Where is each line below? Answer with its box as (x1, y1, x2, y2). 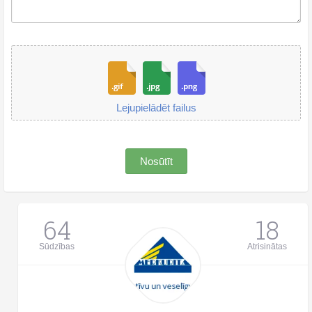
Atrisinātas (247, 241, 287, 251)
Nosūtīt (139, 155, 173, 167)
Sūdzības (39, 241, 75, 251)
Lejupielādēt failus (116, 101, 196, 114)
